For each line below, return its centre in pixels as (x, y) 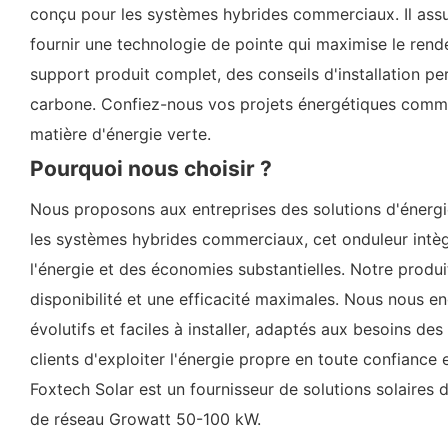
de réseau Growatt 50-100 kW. (145, 418)
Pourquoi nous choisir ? (151, 168)
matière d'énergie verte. (120, 133)
